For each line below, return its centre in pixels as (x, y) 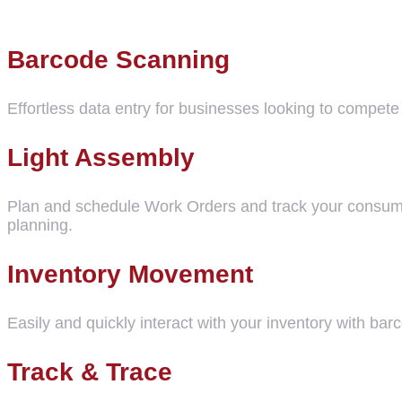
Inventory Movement (130, 274)
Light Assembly (101, 157)
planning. (40, 225)
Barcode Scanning (118, 59)
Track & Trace (90, 371)
